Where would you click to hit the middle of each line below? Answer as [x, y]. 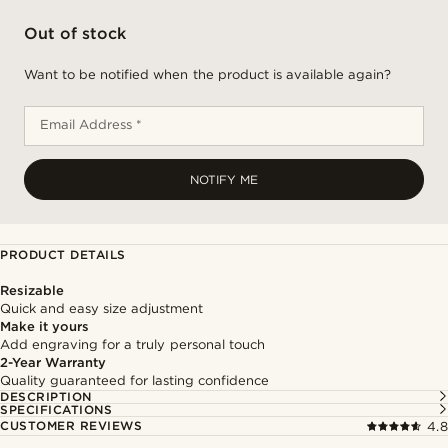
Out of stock [75, 33]
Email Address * [91, 124]
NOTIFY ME [224, 179]
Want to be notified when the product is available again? [207, 74]
